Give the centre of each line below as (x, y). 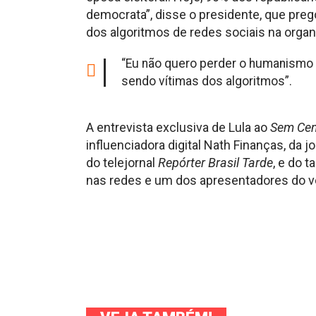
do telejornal (122, 162)
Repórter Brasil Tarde (215, 162)
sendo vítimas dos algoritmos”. (207, 81)
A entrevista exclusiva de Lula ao (178, 127)
